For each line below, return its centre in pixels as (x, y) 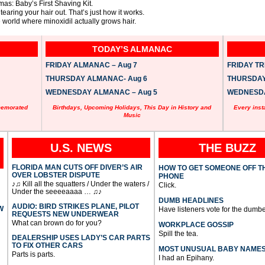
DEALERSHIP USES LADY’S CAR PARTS (81, 238)
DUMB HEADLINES (191, 201)
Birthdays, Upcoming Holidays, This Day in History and (132, 108)
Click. (167, 185)
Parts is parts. (33, 255)
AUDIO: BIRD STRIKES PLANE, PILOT (75, 207)
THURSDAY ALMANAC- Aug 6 (96, 79)
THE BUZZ (228, 148)
